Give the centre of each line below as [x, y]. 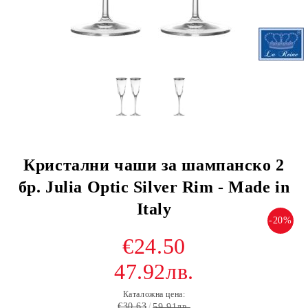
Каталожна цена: [154, 294]
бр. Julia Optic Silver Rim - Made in [154, 187]
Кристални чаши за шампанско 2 [154, 165]
